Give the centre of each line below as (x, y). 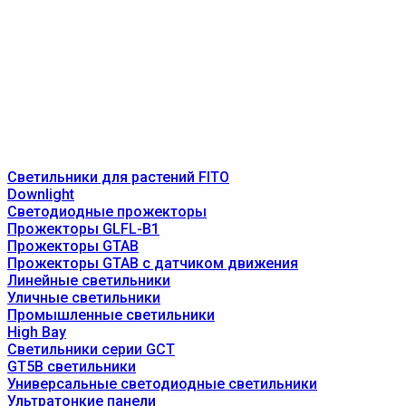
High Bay (37, 332)
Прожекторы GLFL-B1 (83, 229)
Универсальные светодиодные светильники (162, 384)
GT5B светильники (72, 367)
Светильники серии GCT (91, 349)
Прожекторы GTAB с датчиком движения (153, 263)
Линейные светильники (89, 280)
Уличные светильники (84, 298)
